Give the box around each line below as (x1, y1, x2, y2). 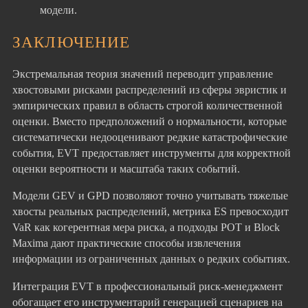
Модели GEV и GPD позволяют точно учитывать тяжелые (12, 189, 288, 203)
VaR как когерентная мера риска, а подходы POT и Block (12, 221, 280, 234)
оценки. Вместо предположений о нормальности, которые (12, 115, 287, 129)
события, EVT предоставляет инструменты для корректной (12, 146, 291, 160)
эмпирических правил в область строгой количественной (12, 99, 283, 113)
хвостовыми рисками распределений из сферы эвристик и (12, 83, 287, 97)
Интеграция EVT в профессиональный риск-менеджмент (12, 279, 283, 293)
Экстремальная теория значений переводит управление (12, 67, 273, 81)
